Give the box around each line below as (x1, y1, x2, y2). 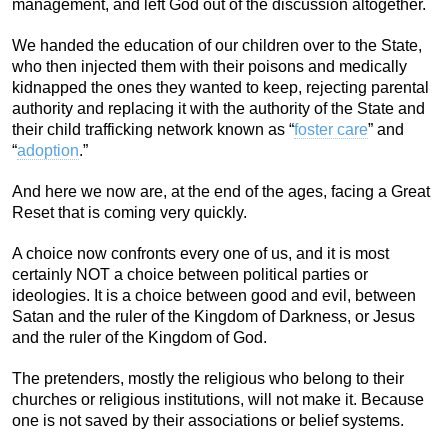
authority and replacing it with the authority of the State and (12, 99, 425, 117)
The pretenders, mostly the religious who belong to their (12, 369, 404, 387)
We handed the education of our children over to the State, (12, 36, 422, 54)
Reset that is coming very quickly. (12, 203, 247, 221)
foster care (294, 120, 368, 138)
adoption (17, 141, 79, 159)
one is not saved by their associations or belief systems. (12, 411, 404, 429)
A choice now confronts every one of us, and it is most (12, 244, 389, 262)
